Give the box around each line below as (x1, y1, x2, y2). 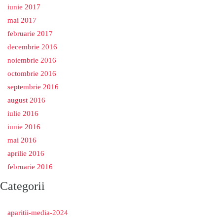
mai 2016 (7, 136, 37, 145)
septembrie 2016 (7, 83, 59, 91)
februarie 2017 (7, 30, 53, 38)
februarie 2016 (7, 163, 53, 171)
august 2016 (7, 96, 45, 105)
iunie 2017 (7, 3, 40, 11)
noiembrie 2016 (7, 56, 56, 65)
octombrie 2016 (7, 70, 56, 78)
